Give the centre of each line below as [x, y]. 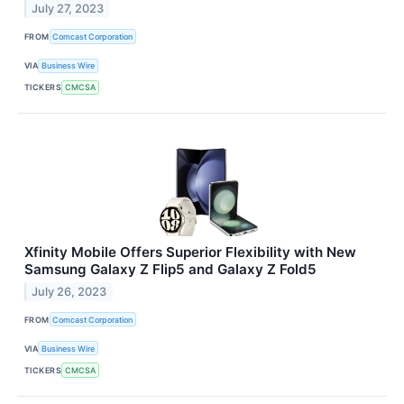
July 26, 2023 [69, 291]
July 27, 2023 [68, 9]
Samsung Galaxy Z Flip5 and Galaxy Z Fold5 [170, 270]
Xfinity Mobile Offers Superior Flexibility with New [190, 252]
